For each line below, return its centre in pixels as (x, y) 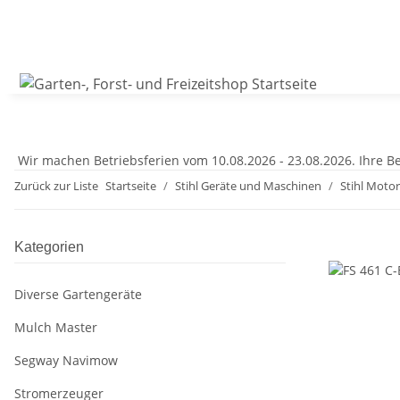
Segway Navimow (66, 361)
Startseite (131, 186)
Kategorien (49, 247)
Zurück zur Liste (56, 186)
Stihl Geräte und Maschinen (248, 186)
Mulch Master (56, 328)
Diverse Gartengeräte (78, 295)
